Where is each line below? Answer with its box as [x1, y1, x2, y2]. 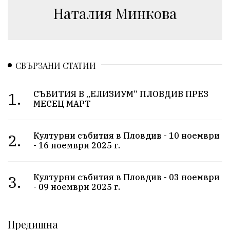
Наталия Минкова [53, 3, 177, 23]
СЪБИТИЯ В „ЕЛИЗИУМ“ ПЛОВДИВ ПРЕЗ [33, 88, 209, 99]
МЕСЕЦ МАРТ [33, 98, 91, 109]
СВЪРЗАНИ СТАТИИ [15, 60, 96, 71]
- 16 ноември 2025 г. [33, 140, 121, 150]
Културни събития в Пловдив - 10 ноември [33, 130, 220, 141]
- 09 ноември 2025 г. [33, 181, 121, 192]
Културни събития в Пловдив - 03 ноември [33, 171, 220, 182]
